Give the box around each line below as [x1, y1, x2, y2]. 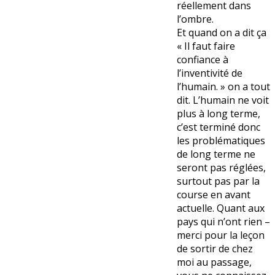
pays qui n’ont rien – [177, 215, 270, 229]
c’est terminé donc [177, 120, 260, 134]
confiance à [177, 53, 228, 67]
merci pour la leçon [177, 228, 265, 242]
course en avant [177, 188, 250, 202]
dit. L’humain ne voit [177, 93, 269, 107]
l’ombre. [177, 12, 214, 26]
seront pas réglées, [177, 161, 266, 175]
